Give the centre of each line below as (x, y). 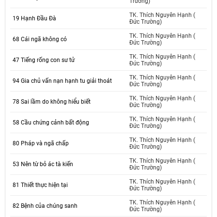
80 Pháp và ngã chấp (41, 144)
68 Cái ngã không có (40, 39)
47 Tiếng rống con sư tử (44, 60)
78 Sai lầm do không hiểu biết (52, 102)
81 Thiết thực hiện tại (40, 185)
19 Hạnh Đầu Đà (34, 19)
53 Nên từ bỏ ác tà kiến (43, 164)
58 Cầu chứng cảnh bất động (51, 123)
